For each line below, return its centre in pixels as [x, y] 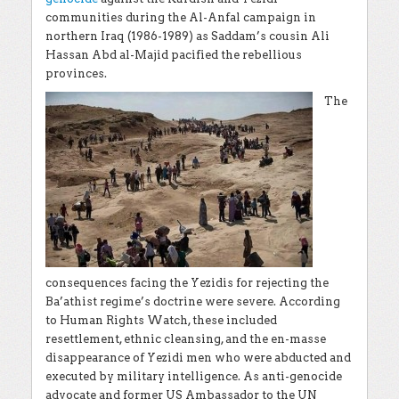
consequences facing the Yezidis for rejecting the [187, 282]
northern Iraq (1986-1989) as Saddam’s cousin [178, 37]
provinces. [76, 74]
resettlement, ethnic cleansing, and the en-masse [186, 338]
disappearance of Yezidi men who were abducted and [198, 357]
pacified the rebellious [235, 55]
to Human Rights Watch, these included [161, 320]
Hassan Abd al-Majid [107, 55]
